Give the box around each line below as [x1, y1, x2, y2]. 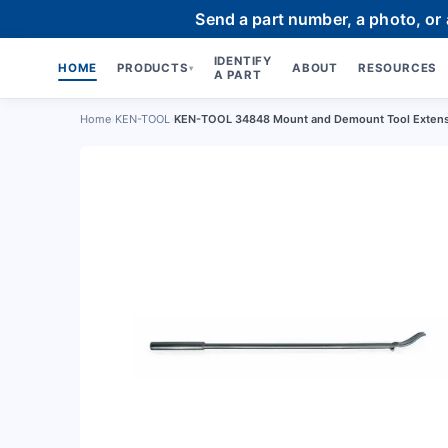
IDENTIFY [213, 54, 272, 68]
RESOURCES [357, 61, 438, 75]
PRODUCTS [117, 61, 189, 75]
